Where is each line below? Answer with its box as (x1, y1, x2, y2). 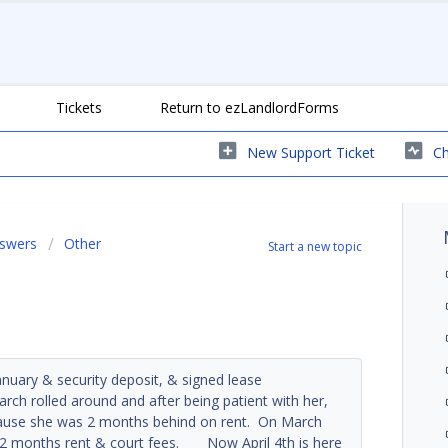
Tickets (56, 97, 102, 117)
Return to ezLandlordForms (160, 97, 339, 117)
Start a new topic (268, 237, 363, 255)
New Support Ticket (247, 142, 375, 162)
